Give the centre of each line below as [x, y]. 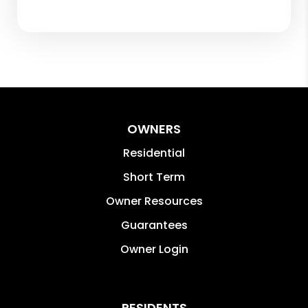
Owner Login [154, 249]
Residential [154, 153]
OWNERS [154, 129]
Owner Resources [154, 201]
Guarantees [154, 225]
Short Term [154, 177]
